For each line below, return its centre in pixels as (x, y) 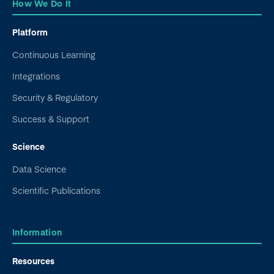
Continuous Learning (54, 55)
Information (37, 232)
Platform (30, 32)
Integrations (36, 76)
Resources (33, 261)
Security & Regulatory (55, 98)
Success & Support (51, 119)
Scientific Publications (56, 191)
